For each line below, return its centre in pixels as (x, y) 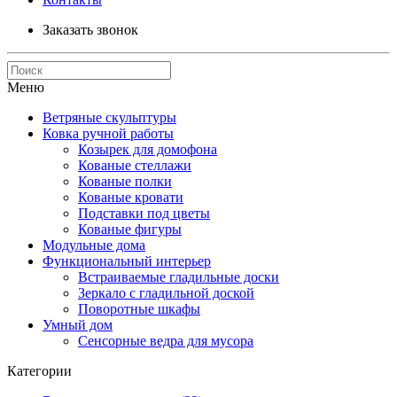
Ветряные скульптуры (109, 117)
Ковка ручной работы (108, 133)
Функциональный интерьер (127, 261)
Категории (39, 371)
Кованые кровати (131, 197)
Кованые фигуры (130, 229)
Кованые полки (125, 181)
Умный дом (78, 325)
